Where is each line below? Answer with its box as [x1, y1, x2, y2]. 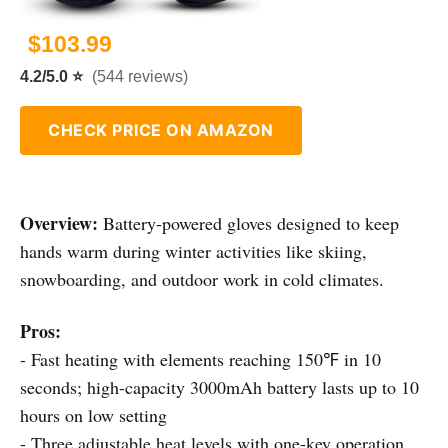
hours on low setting [20, 403, 167, 428]
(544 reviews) [92, 68, 188, 86]
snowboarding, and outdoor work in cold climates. [20, 267, 384, 292]
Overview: [20, 210, 98, 237]
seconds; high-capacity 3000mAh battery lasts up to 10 [20, 375, 419, 400]
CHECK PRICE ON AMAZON [48, 120, 274, 141]
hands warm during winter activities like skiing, [20, 239, 367, 264]
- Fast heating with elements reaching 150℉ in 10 [20, 347, 381, 372]
